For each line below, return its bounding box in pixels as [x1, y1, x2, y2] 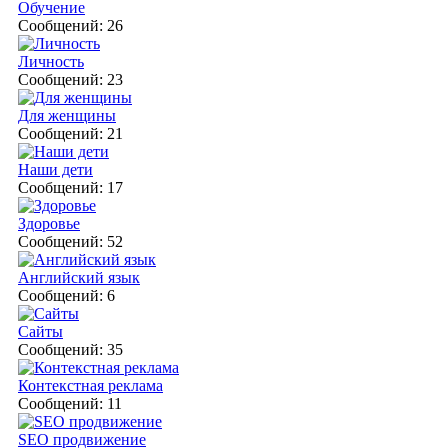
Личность [18, 52, 84, 70]
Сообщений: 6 [18, 286, 115, 304]
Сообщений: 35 [18, 340, 123, 358]
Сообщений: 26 [18, 16, 123, 34]
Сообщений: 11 [18, 394, 122, 412]
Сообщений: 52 [18, 232, 123, 250]
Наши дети [18, 160, 93, 178]
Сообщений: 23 [18, 70, 123, 88]
